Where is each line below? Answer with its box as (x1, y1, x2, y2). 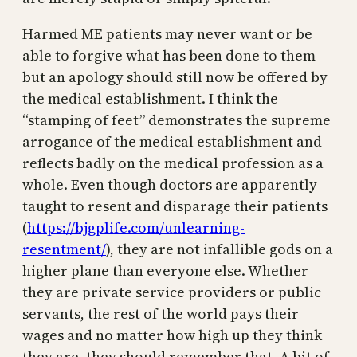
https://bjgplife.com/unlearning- (27, 218, 245, 238)
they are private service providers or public (22, 282, 321, 303)
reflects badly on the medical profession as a (22, 153, 324, 174)
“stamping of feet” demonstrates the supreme (22, 110, 331, 131)
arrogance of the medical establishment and (22, 131, 322, 152)
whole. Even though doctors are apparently (22, 175, 317, 195)
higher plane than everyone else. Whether (22, 261, 308, 281)
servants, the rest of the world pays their (22, 304, 299, 324)
